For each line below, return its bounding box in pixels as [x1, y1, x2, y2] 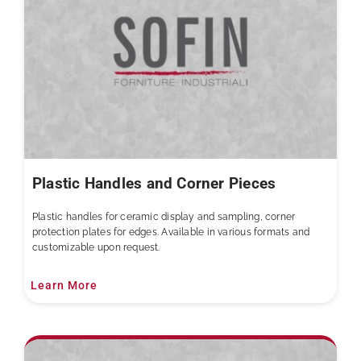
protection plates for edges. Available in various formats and [31, 226, 310, 238]
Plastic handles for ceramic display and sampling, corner [31, 210, 296, 222]
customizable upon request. [31, 241, 160, 253]
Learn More [30, 278, 98, 292]
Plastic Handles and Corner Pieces [31, 174, 276, 193]
